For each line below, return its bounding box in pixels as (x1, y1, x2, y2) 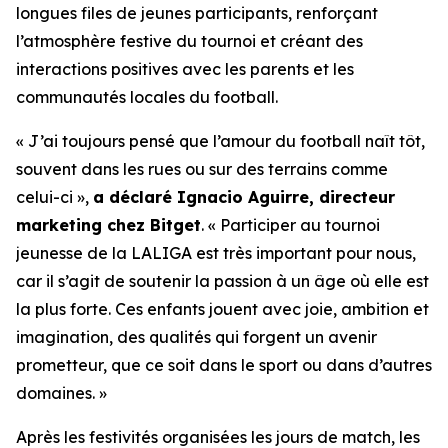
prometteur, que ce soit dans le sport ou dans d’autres (16, 355, 432, 375)
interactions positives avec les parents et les (16, 59, 354, 79)
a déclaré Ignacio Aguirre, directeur (93, 187, 395, 207)
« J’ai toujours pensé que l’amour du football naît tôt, (16, 131, 425, 151)
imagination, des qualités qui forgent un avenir (16, 327, 377, 347)
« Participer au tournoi (208, 215, 380, 235)
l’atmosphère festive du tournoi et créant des (16, 31, 363, 51)
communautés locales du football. (16, 87, 278, 107)
